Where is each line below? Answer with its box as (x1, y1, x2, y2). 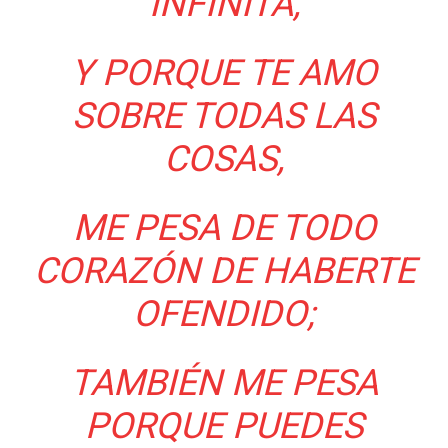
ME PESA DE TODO (72, 207, 376, 250)
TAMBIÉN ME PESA (70, 362, 378, 405)
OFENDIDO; (133, 293, 315, 336)
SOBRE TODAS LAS (72, 95, 376, 138)
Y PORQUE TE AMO (71, 52, 377, 95)
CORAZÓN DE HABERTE (33, 250, 415, 293)
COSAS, (164, 138, 284, 181)
